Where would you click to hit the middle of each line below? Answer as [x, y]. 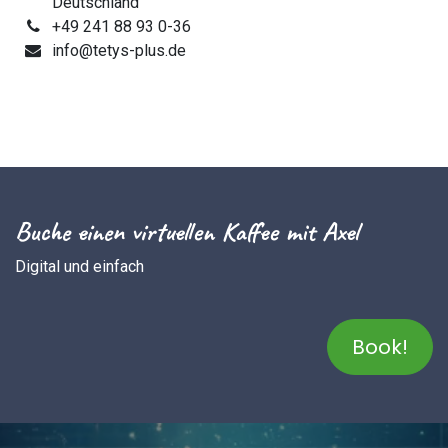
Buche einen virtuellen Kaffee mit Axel [186, 230]
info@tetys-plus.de [118, 50]
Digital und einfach [79, 266]
